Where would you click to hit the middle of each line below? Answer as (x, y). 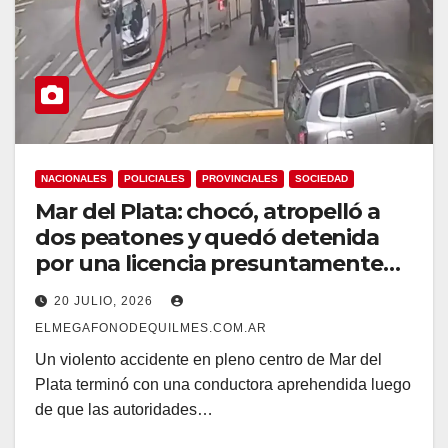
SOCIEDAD (321, 178)
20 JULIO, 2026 (105, 300)
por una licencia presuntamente (209, 263)
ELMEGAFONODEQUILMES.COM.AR (151, 327)
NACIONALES (74, 178)
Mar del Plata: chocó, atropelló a (207, 211)
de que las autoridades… (124, 409)
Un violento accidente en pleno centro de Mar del (208, 359)
